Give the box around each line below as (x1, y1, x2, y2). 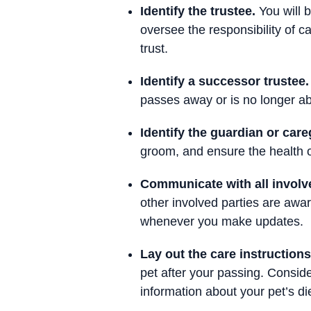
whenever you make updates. (140, 215, 303, 228)
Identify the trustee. (140, 4, 255, 18)
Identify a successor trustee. (140, 74, 309, 88)
